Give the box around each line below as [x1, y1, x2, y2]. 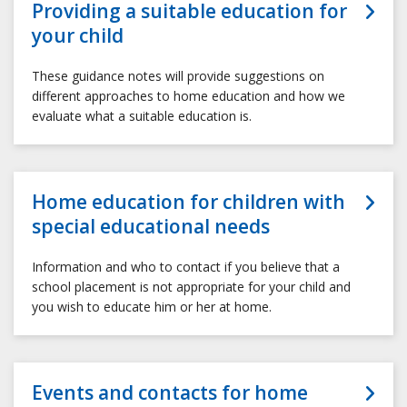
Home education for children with [32, 189, 345, 215]
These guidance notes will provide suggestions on [32, 67, 324, 85]
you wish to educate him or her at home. [32, 298, 272, 316]
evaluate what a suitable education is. [32, 107, 252, 125]
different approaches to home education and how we [32, 87, 345, 105]
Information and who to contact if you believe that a [32, 258, 340, 276]
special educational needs [32, 213, 270, 240]
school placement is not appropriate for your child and [32, 278, 351, 296]
